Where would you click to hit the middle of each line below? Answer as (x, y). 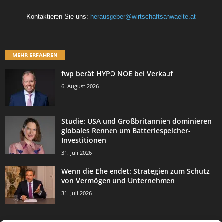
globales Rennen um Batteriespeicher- (126, 131)
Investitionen (84, 140)
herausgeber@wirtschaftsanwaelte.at (143, 17)
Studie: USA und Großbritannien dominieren (137, 121)
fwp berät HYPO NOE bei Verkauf (117, 74)
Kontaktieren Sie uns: (58, 17)
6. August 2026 (80, 86)
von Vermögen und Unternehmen (118, 181)
